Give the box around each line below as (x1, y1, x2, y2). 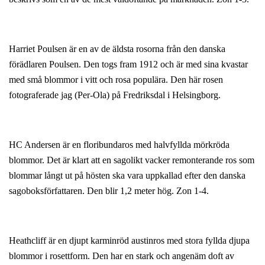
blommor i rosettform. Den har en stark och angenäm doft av (9, 250, 234, 261)
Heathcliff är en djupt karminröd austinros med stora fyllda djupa (9, 235, 250, 245)
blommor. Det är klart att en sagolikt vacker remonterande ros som (9, 154, 254, 165)
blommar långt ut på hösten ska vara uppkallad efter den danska (9, 170, 245, 180)
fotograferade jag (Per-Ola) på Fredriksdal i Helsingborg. (9, 89, 221, 100)
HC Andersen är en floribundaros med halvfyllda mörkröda (9, 139, 230, 150)
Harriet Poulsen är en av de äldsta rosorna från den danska (9, 43, 225, 54)
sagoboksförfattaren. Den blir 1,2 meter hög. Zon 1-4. (9, 185, 209, 196)
